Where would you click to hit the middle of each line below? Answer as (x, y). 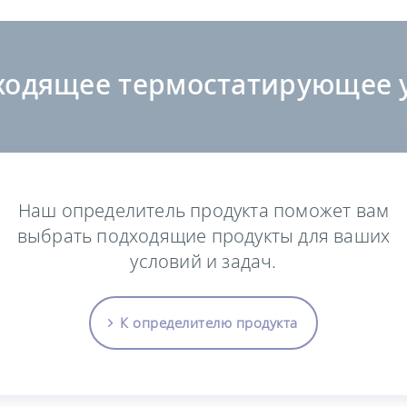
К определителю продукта (209, 323)
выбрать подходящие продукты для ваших (203, 235)
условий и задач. (203, 261)
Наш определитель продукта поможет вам (203, 210)
